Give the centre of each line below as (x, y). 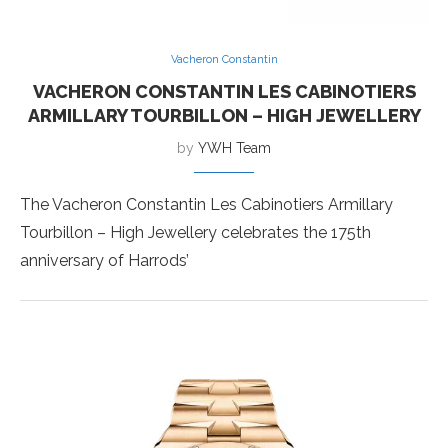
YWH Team (234, 148)
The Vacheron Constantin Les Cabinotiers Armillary (206, 204)
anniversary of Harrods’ (104, 260)
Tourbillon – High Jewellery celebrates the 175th (195, 232)
